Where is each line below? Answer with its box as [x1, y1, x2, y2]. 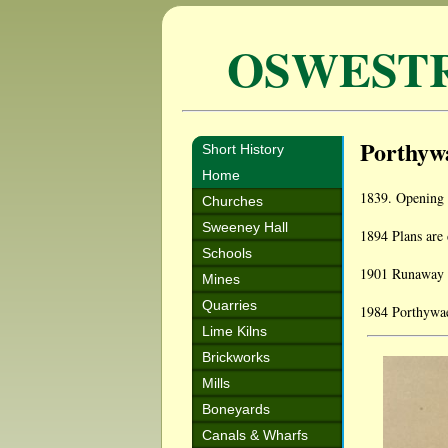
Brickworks [202, 349, 270, 365]
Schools [202, 245, 252, 261]
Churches [202, 193, 263, 209]
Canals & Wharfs [202, 427, 308, 443]
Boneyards [202, 401, 270, 417]
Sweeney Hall [202, 219, 288, 235]
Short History [202, 141, 284, 157]
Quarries [202, 297, 257, 313]
